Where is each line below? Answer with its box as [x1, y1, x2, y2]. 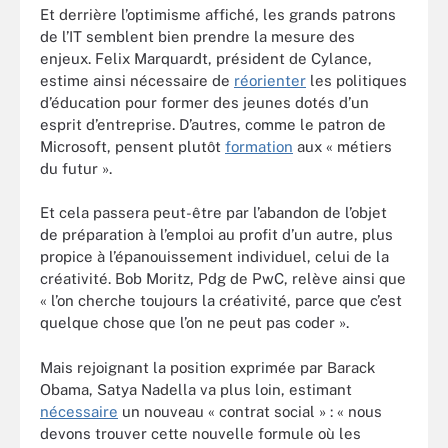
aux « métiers [293, 137, 392, 155]
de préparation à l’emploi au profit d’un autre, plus [40, 226, 393, 243]
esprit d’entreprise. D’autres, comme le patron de [40, 115, 386, 133]
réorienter [234, 71, 306, 89]
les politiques [306, 71, 407, 89]
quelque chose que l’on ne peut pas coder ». [40, 314, 349, 331]
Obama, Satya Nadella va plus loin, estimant [40, 380, 352, 398]
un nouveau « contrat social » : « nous [118, 402, 382, 420]
